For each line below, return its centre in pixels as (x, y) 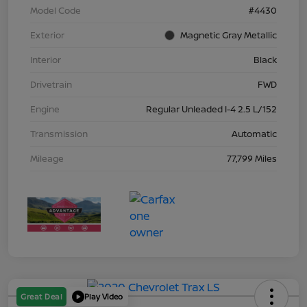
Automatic (254, 133)
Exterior (47, 35)
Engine (45, 109)
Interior (46, 59)
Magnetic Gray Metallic (229, 35)
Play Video (103, 297)
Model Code (56, 10)
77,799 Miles (252, 158)
